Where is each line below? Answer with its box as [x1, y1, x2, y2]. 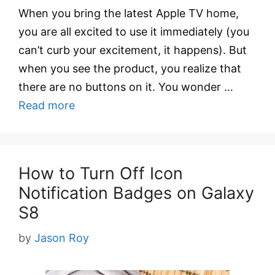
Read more [18, 99, 75, 112]
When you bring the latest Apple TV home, [18, 7, 239, 20]
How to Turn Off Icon [18, 163, 183, 184]
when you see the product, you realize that [18, 62, 241, 75]
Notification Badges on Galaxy [18, 183, 254, 203]
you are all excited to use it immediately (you [18, 25, 249, 38]
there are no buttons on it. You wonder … [18, 80, 233, 93]
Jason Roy [34, 231, 89, 244]
